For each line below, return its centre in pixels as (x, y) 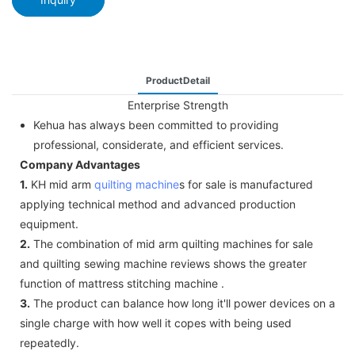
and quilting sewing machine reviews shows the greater (163, 263)
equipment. (49, 223)
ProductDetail (177, 80)
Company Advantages (80, 164)
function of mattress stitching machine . (122, 283)
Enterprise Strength (177, 105)
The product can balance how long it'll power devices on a (183, 303)
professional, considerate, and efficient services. (158, 144)
